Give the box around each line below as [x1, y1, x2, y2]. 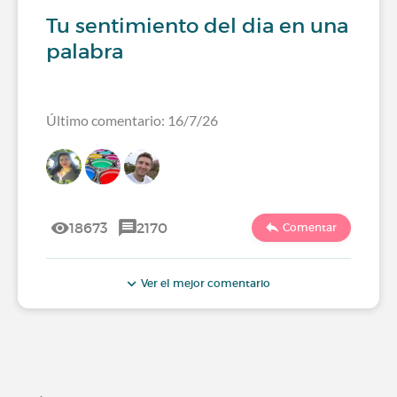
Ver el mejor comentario [138, 276, 270, 290]
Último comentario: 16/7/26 [46, 111, 218, 128]
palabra [46, 38, 123, 64]
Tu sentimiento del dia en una [46, 12, 348, 38]
